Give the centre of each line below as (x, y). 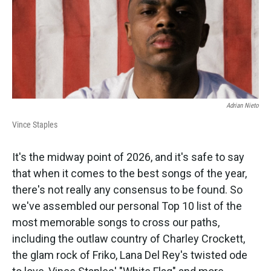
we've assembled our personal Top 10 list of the (127, 206)
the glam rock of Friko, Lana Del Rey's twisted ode (130, 255)
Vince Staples (35, 125)
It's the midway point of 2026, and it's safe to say (128, 157)
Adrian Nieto (243, 106)
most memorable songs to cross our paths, (116, 223)
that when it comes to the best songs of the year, (129, 174)
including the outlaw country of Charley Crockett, (129, 239)
